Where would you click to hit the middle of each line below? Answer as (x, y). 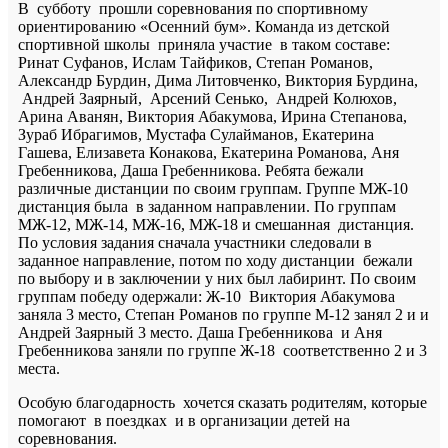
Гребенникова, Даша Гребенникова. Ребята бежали (191, 170)
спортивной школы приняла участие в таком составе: (204, 44)
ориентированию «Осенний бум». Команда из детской (204, 26)
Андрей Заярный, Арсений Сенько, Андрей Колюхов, (207, 98)
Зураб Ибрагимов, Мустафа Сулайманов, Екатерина (196, 134)
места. (39, 368)
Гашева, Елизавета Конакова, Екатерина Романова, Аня (208, 152)
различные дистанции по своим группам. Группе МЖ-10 (215, 188)
